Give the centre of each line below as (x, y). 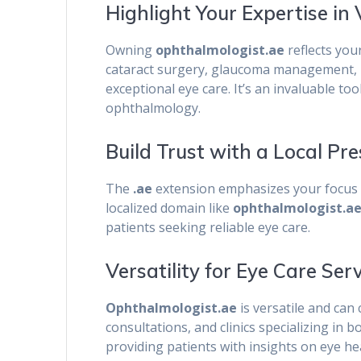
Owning (131, 50)
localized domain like (170, 208)
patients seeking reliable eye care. (208, 228)
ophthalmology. (154, 108)
